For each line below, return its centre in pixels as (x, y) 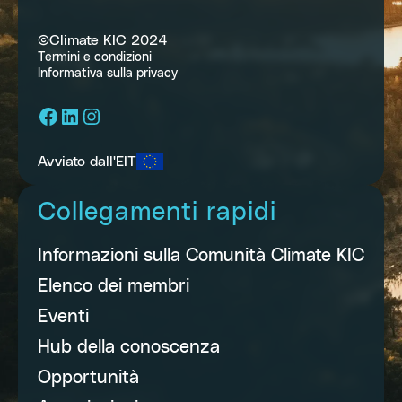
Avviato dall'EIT (87, 161)
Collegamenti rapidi (157, 212)
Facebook (83, 115)
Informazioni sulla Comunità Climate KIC (201, 255)
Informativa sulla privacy (108, 73)
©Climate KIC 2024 (103, 40)
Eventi (63, 316)
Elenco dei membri (114, 286)
